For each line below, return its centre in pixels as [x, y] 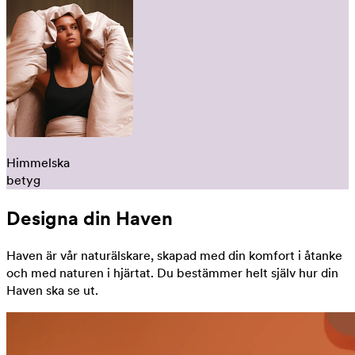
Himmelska [38, 162]
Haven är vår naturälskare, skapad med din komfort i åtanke [174, 255]
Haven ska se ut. [52, 290]
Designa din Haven [90, 218]
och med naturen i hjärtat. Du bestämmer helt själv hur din [172, 273]
